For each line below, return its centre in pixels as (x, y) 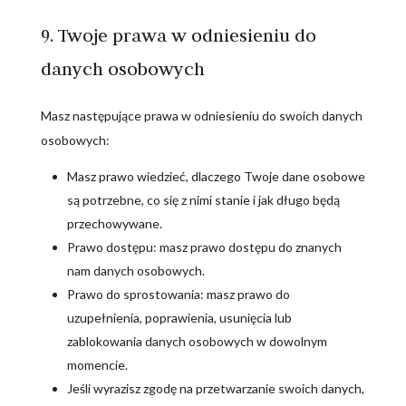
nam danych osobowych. (135, 271)
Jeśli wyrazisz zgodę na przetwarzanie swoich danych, (215, 388)
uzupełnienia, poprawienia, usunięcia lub (179, 318)
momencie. (97, 365)
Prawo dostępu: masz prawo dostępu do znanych (204, 247)
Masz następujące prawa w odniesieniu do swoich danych (201, 116)
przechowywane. (114, 223)
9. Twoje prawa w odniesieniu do (178, 35)
